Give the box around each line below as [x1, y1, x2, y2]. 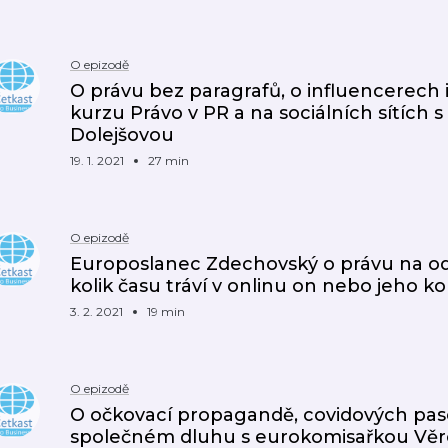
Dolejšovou [70, 124, 174, 146]
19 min [147, 304, 185, 319]
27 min [148, 153, 189, 168]
